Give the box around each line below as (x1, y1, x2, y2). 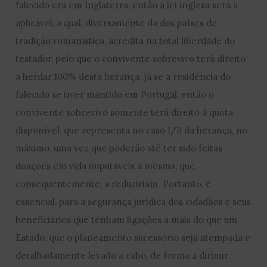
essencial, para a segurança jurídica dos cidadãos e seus (15, 195, 252, 207)
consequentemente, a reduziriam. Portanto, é (15, 178, 212, 190)
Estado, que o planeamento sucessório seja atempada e (15, 231, 251, 243)
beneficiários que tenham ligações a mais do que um (15, 213, 238, 225)
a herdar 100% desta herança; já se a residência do (15, 70, 231, 82)
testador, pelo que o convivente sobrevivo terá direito (15, 52, 246, 64)
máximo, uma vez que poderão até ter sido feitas (15, 142, 223, 154)
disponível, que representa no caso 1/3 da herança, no (15, 124, 248, 136)
